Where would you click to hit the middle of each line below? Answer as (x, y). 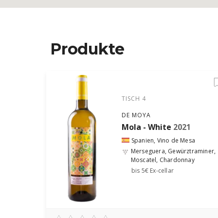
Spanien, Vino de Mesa (163, 140)
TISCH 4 (134, 99)
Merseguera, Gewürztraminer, (173, 151)
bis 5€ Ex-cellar (153, 171)
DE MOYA (136, 115)
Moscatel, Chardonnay (163, 160)
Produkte (87, 49)
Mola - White (146, 127)
